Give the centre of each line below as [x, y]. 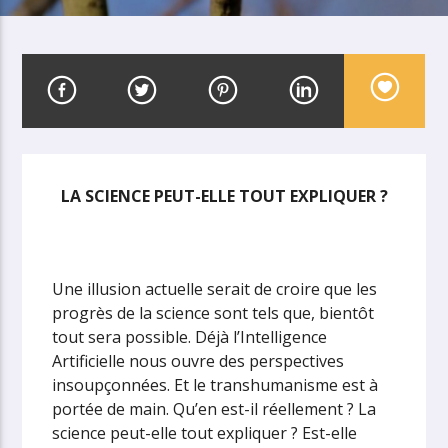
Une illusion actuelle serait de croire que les [215, 288]
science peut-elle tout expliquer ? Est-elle [205, 432]
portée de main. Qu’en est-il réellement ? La [214, 408]
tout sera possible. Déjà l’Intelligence [190, 336]
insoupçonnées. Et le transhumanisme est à [215, 384]
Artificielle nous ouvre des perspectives [198, 360]
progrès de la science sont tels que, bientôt [213, 312]
